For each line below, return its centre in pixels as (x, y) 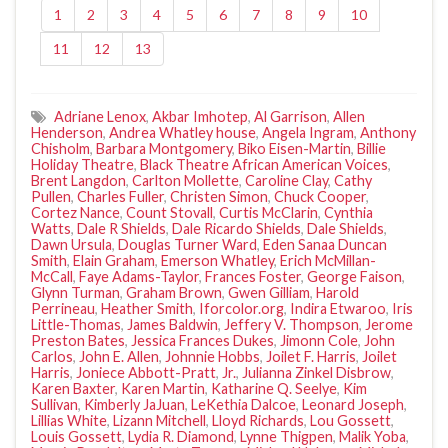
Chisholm (60, 149)
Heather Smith (147, 309)
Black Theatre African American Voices (264, 165)
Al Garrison (290, 117)
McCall (52, 277)
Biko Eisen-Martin (294, 149)
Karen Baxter (73, 389)
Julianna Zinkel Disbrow (316, 373)
